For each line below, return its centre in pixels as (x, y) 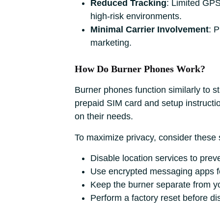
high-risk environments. (136, 16)
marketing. (111, 43)
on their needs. (104, 116)
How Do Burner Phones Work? (140, 69)
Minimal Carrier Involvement (150, 29)
